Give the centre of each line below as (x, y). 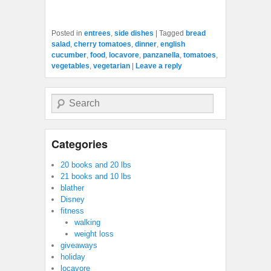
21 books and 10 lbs (96, 176)
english (173, 44)
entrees (97, 33)
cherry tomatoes (103, 44)
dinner (146, 44)
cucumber (69, 55)
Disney (73, 199)
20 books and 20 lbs (96, 165)
